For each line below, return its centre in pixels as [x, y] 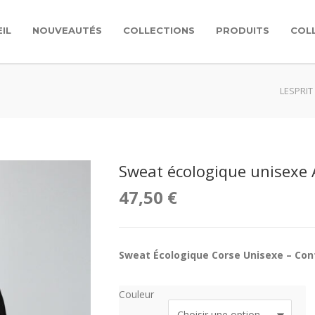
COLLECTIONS [159, 30]
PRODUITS [243, 30]
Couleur [136, 294]
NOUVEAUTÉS [67, 30]
